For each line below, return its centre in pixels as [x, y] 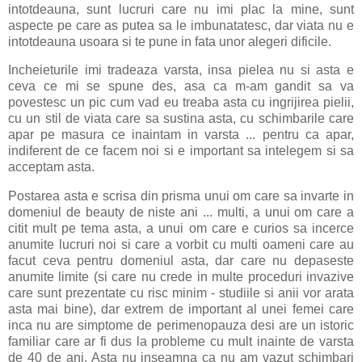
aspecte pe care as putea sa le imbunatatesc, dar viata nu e [181, 25]
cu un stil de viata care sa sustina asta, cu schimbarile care [181, 119]
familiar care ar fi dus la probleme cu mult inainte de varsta [181, 342]
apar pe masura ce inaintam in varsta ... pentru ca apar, [181, 135]
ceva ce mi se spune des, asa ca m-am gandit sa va [181, 86]
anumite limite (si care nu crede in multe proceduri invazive [181, 277]
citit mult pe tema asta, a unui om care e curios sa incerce [181, 229]
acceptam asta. [51, 167]
